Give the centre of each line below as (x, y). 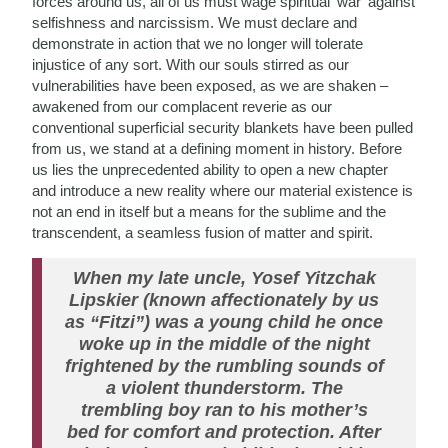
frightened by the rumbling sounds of (224, 365)
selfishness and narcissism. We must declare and (195, 22)
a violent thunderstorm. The (224, 387)
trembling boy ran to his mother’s (224, 409)
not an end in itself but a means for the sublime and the (209, 211)
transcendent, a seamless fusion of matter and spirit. (203, 232)
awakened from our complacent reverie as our (182, 106)
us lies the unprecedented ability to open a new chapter (210, 169)
